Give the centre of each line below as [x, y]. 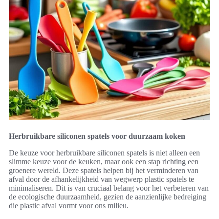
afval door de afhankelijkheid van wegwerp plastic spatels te [101, 179]
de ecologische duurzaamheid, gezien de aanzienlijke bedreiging [108, 197]
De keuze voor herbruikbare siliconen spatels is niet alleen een [104, 153]
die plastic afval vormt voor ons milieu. [69, 205]
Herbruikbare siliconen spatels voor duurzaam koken [97, 136]
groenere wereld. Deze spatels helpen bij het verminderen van [104, 170]
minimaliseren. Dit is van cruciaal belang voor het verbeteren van [109, 188]
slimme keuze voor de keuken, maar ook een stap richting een [104, 161]
